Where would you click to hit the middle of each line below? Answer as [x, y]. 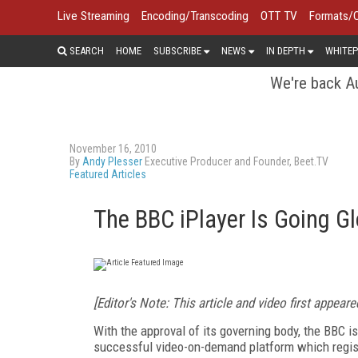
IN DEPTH [286, 50]
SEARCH [86, 50]
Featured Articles [108, 174]
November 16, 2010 [113, 148]
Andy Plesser [112, 161]
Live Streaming [93, 16]
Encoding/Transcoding [195, 16]
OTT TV [279, 16]
